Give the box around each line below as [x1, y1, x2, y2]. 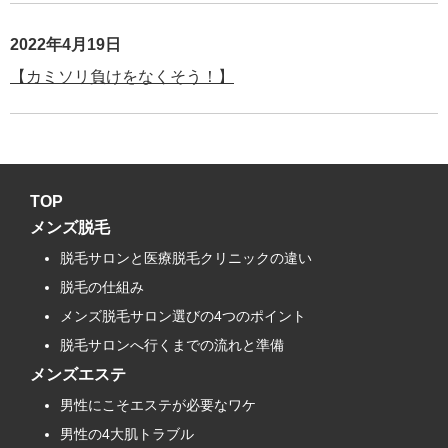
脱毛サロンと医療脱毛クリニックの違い [60, 250, 312, 266]
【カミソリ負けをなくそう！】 [10, 68, 234, 85]
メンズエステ [30, 366, 126, 383]
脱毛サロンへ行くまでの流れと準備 [60, 337, 284, 353]
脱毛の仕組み [60, 279, 144, 295]
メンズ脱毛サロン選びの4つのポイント [60, 308, 306, 324]
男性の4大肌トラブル [60, 426, 194, 442]
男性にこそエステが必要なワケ [60, 397, 256, 413]
